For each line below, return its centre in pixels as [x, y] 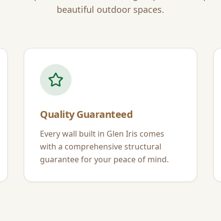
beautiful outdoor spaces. [110, 9]
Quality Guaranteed [86, 114]
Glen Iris [122, 134]
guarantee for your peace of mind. [104, 159]
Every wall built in [73, 134]
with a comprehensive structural [101, 147]
